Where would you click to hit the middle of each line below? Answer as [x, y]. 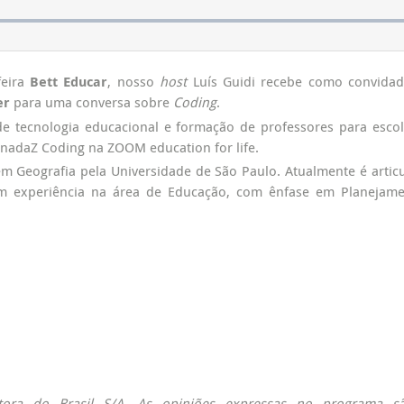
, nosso [134, 81]
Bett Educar [69, 82]
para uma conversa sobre [92, 102]
